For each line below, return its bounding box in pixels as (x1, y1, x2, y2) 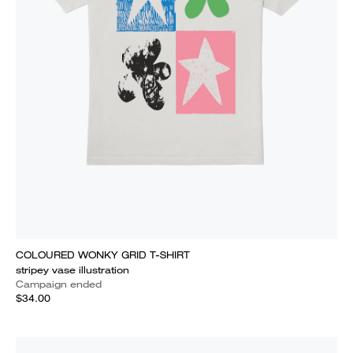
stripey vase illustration (16, 263, 129, 277)
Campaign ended (16, 277, 102, 291)
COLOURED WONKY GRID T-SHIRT (16, 248, 190, 262)
